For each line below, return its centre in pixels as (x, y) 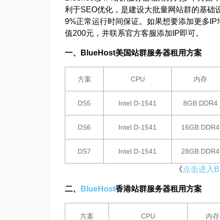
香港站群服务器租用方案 (159, 189)
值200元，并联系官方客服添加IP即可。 (134, 33)
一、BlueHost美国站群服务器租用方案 (133, 53)
